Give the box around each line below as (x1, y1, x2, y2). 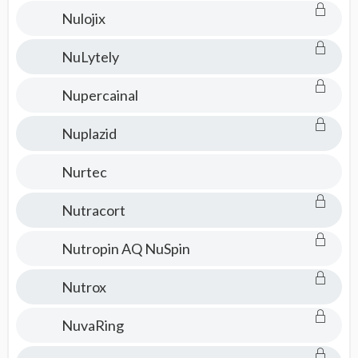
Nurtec (61, 163, 107, 181)
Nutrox (61, 278, 106, 296)
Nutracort (61, 201, 125, 219)
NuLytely (61, 48, 119, 66)
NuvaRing (61, 316, 124, 334)
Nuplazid (61, 125, 117, 142)
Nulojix (61, 10, 105, 27)
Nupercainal (61, 86, 138, 104)
